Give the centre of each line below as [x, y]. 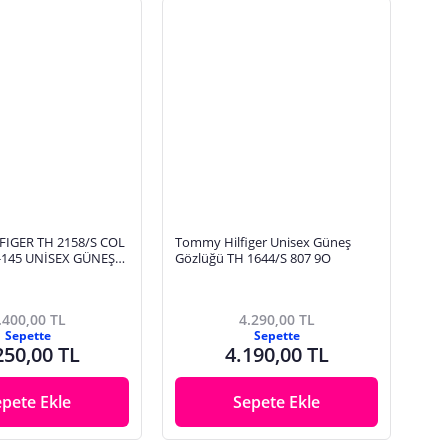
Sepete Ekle [277, 401]
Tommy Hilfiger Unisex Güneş [263, 241]
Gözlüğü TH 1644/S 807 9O [253, 257]
